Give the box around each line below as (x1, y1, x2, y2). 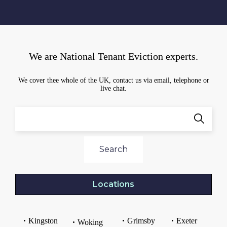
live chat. (100, 84, 127, 92)
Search (99, 144, 128, 154)
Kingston (28, 216, 58, 225)
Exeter (176, 216, 197, 225)
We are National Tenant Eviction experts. (29, 50, 198, 62)
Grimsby (127, 216, 155, 225)
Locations (93, 179, 134, 189)
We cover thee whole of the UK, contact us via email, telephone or (18, 76, 209, 84)
